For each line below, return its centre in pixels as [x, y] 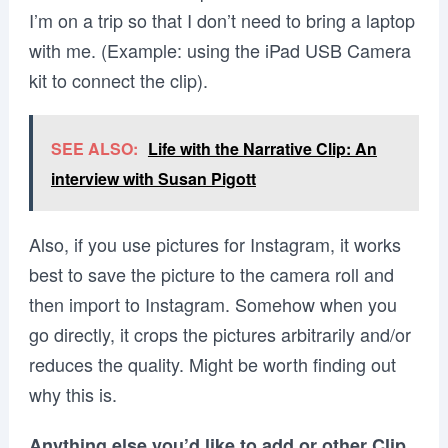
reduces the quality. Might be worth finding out [212, 363]
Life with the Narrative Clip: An [262, 148]
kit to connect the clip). [118, 79]
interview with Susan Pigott [153, 178]
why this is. [72, 393]
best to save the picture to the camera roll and [211, 273]
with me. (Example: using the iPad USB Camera [219, 49]
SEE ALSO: [94, 148]
